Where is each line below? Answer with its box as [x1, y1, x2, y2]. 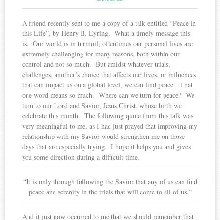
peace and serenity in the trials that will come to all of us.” [28, 187, 192, 196]
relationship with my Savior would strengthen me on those [22, 131, 185, 141]
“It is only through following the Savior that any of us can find [23, 176, 197, 186]
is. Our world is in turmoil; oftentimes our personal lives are [22, 38, 193, 48]
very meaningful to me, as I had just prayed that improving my [22, 121, 198, 131]
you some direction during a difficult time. [22, 152, 140, 162]
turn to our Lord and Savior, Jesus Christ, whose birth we [22, 100, 182, 110]
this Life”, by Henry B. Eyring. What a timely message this [22, 28, 191, 38]
